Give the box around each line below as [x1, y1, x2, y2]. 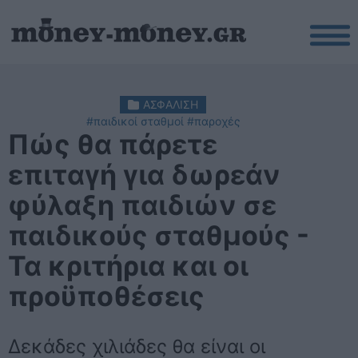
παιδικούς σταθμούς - [8, 219, 309, 252]
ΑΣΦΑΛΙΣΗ [143, 97, 198, 111]
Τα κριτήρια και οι [8, 249, 249, 282]
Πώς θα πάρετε [8, 128, 217, 161]
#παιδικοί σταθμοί [86, 114, 184, 128]
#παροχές [186, 114, 241, 128]
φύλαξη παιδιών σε [8, 189, 276, 221]
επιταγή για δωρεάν [8, 158, 280, 191]
